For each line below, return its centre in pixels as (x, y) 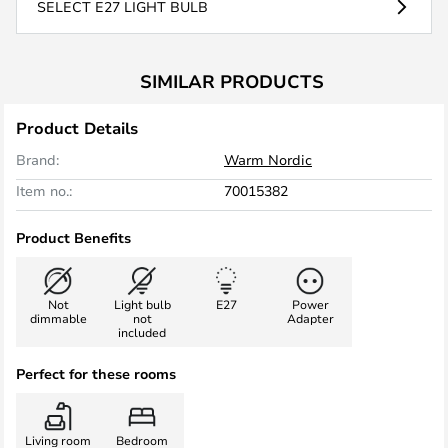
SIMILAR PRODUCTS (232, 81)
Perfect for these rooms (96, 373)
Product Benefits (73, 237)
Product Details (77, 128)
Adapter (310, 318)
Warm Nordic (268, 159)
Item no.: (44, 190)
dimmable (58, 318)
